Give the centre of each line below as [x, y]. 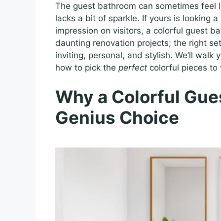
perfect [133, 67]
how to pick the [87, 67]
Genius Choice [117, 118]
